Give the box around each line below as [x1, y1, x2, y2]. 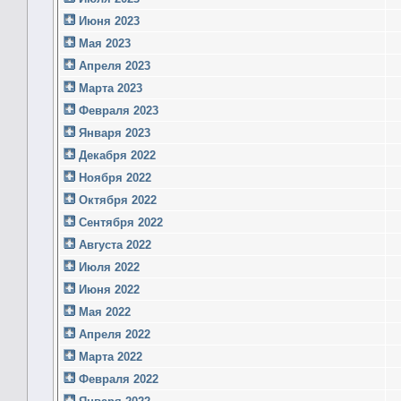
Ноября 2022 [75, 170, 151, 184]
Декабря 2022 [75, 148, 156, 162]
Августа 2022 [75, 237, 151, 252]
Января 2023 [75, 125, 150, 140]
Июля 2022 [75, 260, 140, 274]
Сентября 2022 [75, 215, 163, 229]
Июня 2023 [75, 13, 140, 28]
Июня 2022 [75, 282, 140, 296]
